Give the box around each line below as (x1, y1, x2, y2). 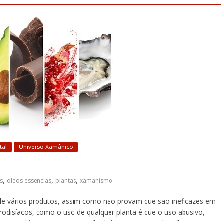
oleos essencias (7, 176, 51, 184)
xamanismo (80, 176, 112, 184)
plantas (55, 176, 76, 184)
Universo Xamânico (19, 143, 73, 151)
